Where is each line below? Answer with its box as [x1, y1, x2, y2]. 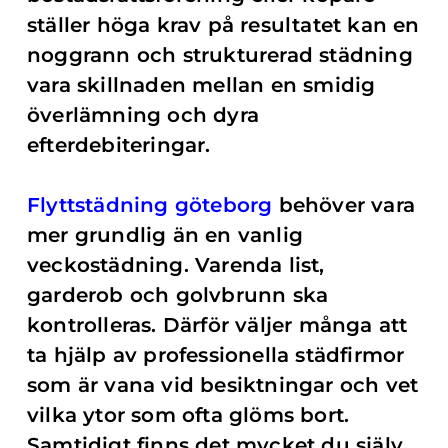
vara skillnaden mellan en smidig [27, 73, 376, 97]
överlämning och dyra [27, 103, 259, 127]
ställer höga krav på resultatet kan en [27, 13, 420, 37]
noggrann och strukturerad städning [27, 43, 413, 67]
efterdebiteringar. [27, 133, 211, 157]
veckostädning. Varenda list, [27, 253, 325, 277]
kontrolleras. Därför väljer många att [27, 313, 408, 337]
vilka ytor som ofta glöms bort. [27, 403, 350, 427]
